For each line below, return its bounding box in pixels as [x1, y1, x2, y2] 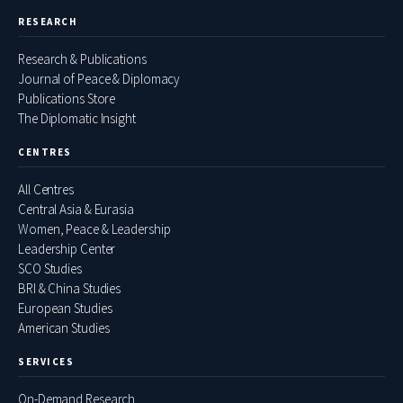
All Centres [18, 181, 74, 199]
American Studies [18, 319, 110, 337]
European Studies [18, 300, 112, 318]
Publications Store [18, 90, 116, 108]
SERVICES [18, 355, 75, 369]
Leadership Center [18, 240, 116, 258]
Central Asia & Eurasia [18, 201, 134, 219]
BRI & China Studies [18, 280, 121, 298]
